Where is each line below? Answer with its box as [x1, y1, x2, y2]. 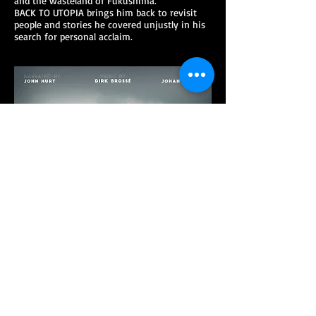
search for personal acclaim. [14, 30, 133, 42]
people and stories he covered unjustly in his [14, 18, 205, 30]
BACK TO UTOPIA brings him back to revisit [14, 6, 197, 18]
